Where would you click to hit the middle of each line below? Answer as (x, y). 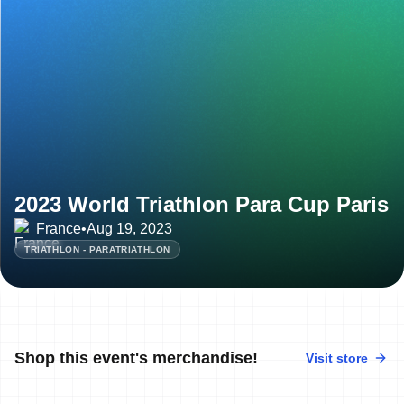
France (59, 228)
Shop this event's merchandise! (136, 358)
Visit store (337, 358)
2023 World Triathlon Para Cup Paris (202, 204)
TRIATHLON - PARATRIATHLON (97, 249)
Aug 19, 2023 (129, 228)
